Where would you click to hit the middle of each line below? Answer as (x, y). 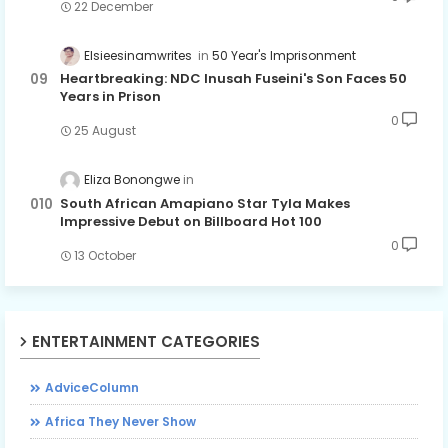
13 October (105, 255)
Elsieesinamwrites (139, 56)
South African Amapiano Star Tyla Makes (205, 203)
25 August (105, 131)
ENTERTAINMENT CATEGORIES (146, 341)
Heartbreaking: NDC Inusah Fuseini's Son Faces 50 (233, 79)
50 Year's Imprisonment (284, 56)
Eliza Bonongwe (132, 180)
